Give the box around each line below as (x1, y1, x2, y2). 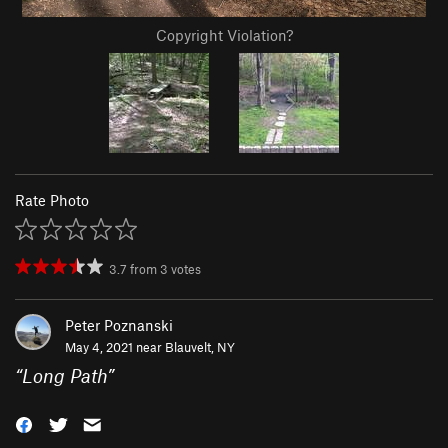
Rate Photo (15, 191, 89, 210)
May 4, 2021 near (65, 339, 165, 356)
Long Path (22, 364, 107, 388)
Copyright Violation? (155, 26, 293, 45)
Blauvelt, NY (165, 339, 235, 356)
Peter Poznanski (65, 316, 173, 335)
